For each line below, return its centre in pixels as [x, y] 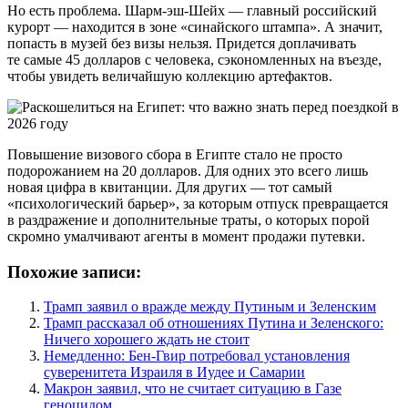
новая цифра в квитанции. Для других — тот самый [170, 187]
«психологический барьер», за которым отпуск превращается [198, 203]
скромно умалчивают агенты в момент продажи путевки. [186, 236]
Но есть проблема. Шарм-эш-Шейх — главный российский [192, 10]
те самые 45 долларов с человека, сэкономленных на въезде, [194, 59]
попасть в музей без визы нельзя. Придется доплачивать [182, 43]
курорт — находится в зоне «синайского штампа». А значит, [195, 26]
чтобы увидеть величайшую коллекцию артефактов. [170, 76]
